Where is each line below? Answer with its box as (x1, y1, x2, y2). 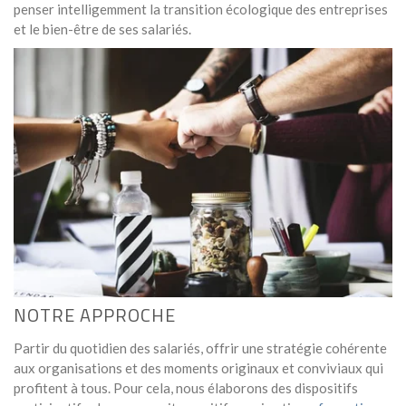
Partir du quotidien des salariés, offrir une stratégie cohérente (14, 339, 387, 356)
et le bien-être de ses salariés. (14, 20, 191, 37)
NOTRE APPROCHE (14, 300, 176, 329)
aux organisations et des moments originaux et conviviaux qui (14, 359, 383, 376)
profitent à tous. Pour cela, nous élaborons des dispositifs (14, 379, 358, 396)
